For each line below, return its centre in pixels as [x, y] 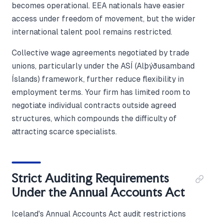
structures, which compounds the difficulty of [94, 119]
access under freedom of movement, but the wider [104, 19]
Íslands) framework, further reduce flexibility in [98, 79]
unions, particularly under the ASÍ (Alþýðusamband [103, 66]
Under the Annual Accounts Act [98, 192]
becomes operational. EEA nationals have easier [98, 6]
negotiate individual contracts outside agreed [94, 106]
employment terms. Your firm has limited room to [101, 92]
